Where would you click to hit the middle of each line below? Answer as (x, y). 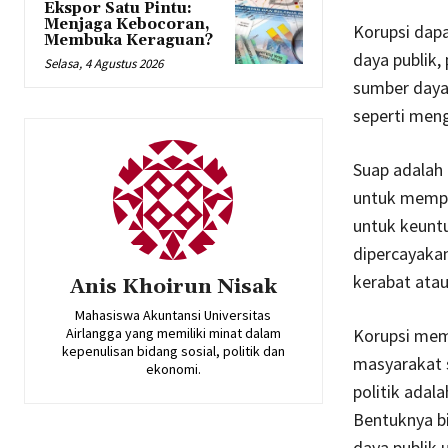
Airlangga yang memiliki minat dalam (173, 333)
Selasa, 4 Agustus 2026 (103, 64)
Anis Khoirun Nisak (173, 287)
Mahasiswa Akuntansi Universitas (173, 315)
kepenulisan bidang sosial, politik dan (173, 351)
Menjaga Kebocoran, (127, 25)
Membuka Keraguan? (128, 41)
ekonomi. (173, 369)
